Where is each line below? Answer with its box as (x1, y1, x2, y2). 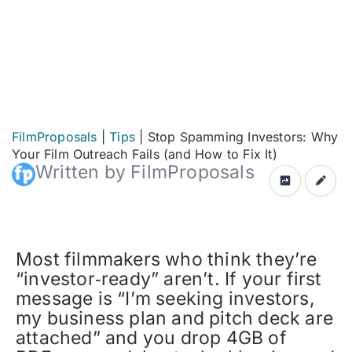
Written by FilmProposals (35, 161, 255, 183)
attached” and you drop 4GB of (16, 327, 287, 349)
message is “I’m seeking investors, (16, 288, 315, 310)
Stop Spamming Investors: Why (147, 129, 339, 145)
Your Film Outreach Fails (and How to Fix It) (12, 146, 277, 162)
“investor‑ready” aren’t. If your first (16, 268, 322, 290)
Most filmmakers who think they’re (16, 248, 317, 270)
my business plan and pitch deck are (16, 307, 334, 329)
